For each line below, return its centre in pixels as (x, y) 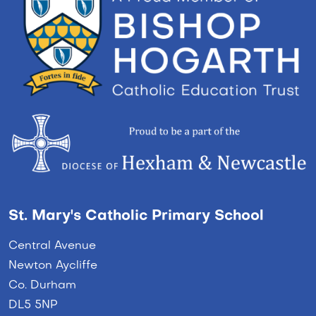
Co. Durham (42, 285)
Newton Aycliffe (53, 266)
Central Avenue (52, 246)
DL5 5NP (33, 305)
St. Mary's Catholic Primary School (136, 216)
